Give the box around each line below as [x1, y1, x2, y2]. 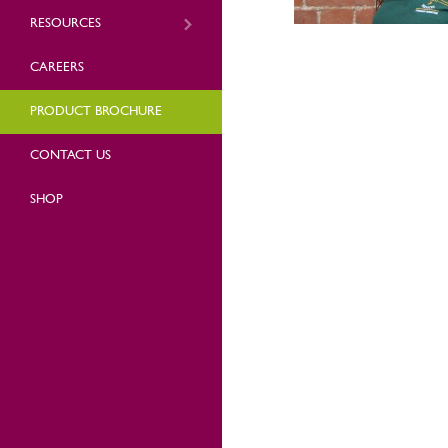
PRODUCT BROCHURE [30, 105, 162, 118]
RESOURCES [30, 17, 101, 30]
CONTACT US [30, 149, 111, 162]
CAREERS [30, 61, 84, 74]
